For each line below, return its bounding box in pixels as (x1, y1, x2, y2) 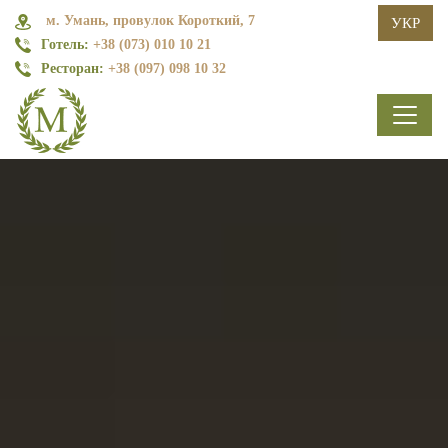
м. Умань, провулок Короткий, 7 (46, 13, 255, 28)
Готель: (41, 37, 89, 52)
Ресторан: (41, 61, 104, 76)
